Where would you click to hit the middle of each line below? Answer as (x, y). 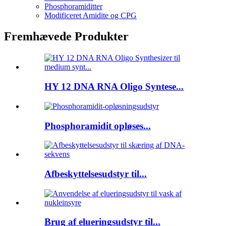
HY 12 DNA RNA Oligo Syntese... (114, 87)
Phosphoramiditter (73, 6)
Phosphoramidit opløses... (98, 126)
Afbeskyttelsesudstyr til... (96, 174)
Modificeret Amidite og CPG (91, 15)
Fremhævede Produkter (66, 37)
